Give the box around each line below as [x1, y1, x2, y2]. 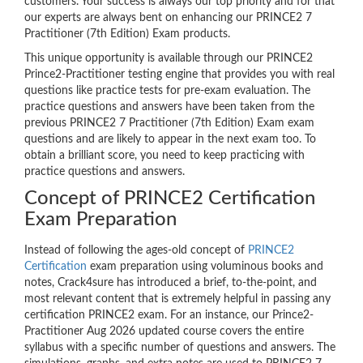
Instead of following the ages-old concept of [24, 245, 248, 257]
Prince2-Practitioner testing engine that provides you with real [24, 69, 335, 81]
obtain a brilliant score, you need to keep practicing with [24, 150, 305, 162]
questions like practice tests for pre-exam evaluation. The [24, 85, 310, 97]
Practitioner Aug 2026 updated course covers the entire [24, 326, 304, 338]
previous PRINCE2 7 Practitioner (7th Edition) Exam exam [24, 117, 314, 130]
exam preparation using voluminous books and [87, 261, 323, 273]
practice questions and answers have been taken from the [24, 101, 314, 113]
